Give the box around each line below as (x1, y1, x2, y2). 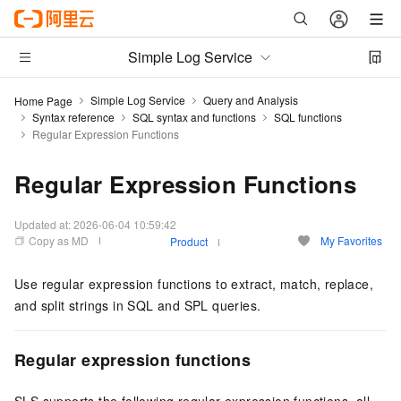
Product (169, 233, 208, 249)
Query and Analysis (203, 92, 298, 107)
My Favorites (320, 233, 382, 248)
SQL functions (274, 109, 342, 124)
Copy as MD (29, 233, 89, 248)
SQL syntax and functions (132, 109, 256, 124)
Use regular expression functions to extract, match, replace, (14, 275, 373, 293)
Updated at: (14, 217, 73, 232)
